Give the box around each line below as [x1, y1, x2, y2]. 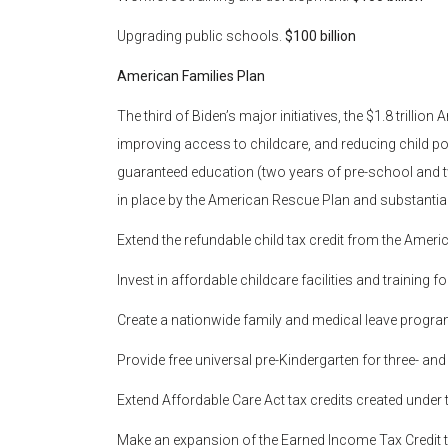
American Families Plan [117, 68, 265, 85]
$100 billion [285, 28, 356, 45]
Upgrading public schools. [117, 28, 285, 45]
